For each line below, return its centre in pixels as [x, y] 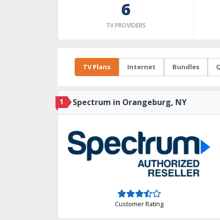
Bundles [186, 67]
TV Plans [97, 67]
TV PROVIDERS [126, 25]
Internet [141, 67]
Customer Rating [139, 204]
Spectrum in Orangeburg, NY [130, 102]
